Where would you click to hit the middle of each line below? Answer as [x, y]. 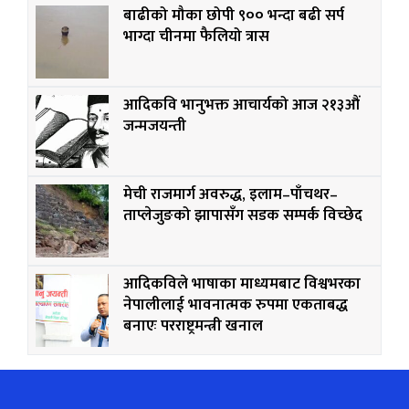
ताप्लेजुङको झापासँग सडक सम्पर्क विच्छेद [243, 216]
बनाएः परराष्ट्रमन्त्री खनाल [193, 326]
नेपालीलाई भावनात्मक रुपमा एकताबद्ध [236, 305]
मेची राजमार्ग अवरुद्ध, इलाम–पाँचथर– [231, 195]
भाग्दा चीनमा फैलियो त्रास [196, 37]
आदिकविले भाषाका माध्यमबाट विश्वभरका [242, 284]
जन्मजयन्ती [155, 126]
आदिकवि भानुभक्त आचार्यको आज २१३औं [241, 105]
